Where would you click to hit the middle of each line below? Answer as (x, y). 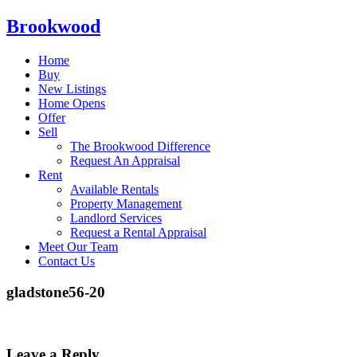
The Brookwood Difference (140, 146)
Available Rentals (114, 189)
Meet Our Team (78, 246)
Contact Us (67, 261)
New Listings (72, 88)
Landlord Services (116, 218)
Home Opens (72, 103)
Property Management (126, 203)
